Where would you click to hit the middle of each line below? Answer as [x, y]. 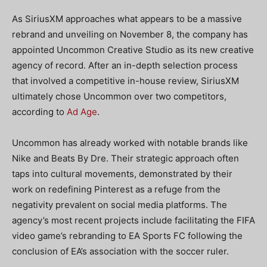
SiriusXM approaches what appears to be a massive [133, 19]
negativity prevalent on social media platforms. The [119, 205]
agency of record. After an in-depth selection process [125, 65]
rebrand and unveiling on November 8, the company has [130, 34]
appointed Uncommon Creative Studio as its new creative [133, 50]
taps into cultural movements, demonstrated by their [122, 174]
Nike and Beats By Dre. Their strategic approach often [125, 158]
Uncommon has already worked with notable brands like [130, 143]
